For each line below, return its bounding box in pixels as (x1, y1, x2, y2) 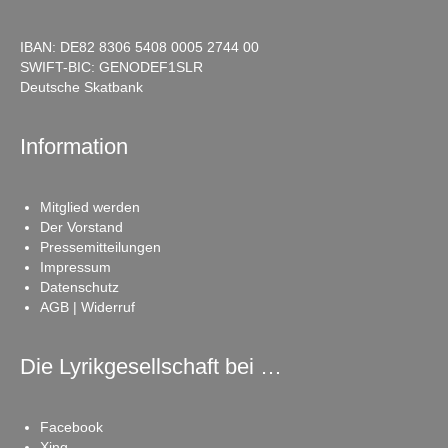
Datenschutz (40, 279, 119, 296)
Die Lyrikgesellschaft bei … (20, 354, 282, 380)
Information (20, 134, 128, 160)
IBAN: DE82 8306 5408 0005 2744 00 (20, 39, 259, 56)
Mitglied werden (40, 199, 140, 216)
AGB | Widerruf (40, 299, 135, 316)
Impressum (40, 259, 111, 276)
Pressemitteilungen (40, 239, 161, 256)
